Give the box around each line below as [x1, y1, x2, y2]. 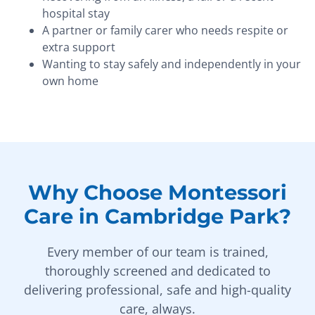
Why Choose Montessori [28, 180, 287, 205]
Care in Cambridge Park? [24, 204, 291, 229]
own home [42, 73, 98, 89]
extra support [42, 39, 115, 56]
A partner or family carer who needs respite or [42, 22, 288, 39]
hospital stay [42, 6, 110, 22]
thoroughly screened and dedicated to [44, 262, 271, 280]
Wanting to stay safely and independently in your [42, 56, 301, 72]
